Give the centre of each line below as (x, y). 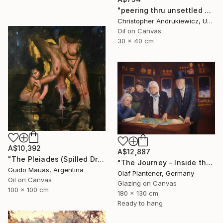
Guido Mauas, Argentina (46, 169)
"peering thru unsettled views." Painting (208, 10)
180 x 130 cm (138, 193)
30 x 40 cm (136, 41)
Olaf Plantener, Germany (156, 173)
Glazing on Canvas (147, 183)
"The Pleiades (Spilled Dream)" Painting (101, 159)
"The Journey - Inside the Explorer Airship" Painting (209, 162)
